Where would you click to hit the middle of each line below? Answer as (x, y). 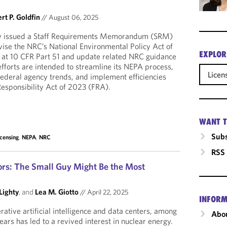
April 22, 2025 (107, 192)
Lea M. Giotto (57, 192)
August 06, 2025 (73, 17)
